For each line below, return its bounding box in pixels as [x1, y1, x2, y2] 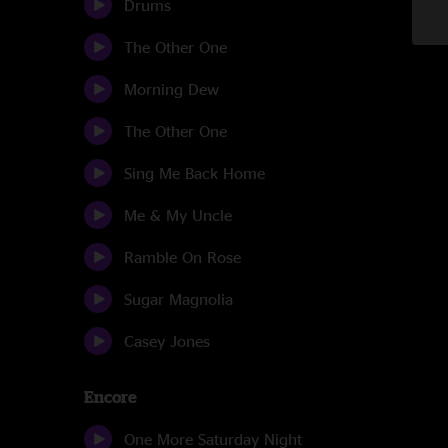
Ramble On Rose [124, 248, 241, 266]
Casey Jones [124, 332, 210, 350]
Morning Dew [124, 80, 219, 98]
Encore [84, 388, 137, 406]
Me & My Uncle [124, 206, 232, 224]
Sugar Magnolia [124, 290, 233, 308]
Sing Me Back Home [124, 164, 265, 182]
